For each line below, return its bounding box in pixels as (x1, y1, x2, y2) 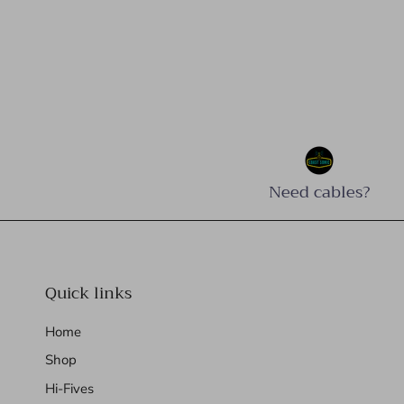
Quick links (45, 278, 132, 308)
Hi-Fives (45, 379, 94, 398)
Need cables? (268, 177, 370, 207)
